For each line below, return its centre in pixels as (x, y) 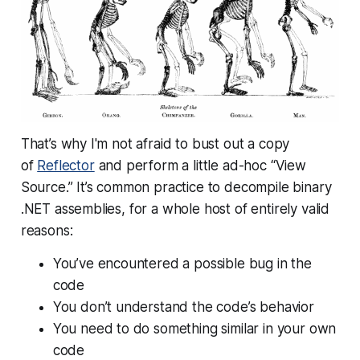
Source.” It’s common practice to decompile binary (176, 187)
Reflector (66, 165)
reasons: (47, 230)
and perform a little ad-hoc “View (200, 165)
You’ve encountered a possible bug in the (182, 263)
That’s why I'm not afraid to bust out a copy (155, 143)
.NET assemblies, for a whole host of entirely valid (175, 209)
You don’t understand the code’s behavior (183, 307)
